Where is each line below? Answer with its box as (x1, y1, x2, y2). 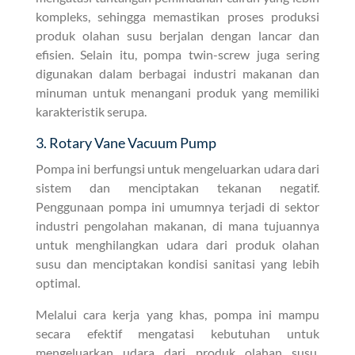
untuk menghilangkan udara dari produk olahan (35, 236, 320, 252)
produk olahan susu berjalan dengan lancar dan (35, 27, 320, 43)
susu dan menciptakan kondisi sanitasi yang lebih (35, 255, 320, 271)
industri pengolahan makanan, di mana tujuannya (35, 217, 320, 233)
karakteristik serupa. (35, 103, 147, 119)
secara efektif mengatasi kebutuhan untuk (35, 325, 320, 341)
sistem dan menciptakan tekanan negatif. (35, 179, 320, 195)
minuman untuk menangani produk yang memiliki (35, 84, 320, 100)
